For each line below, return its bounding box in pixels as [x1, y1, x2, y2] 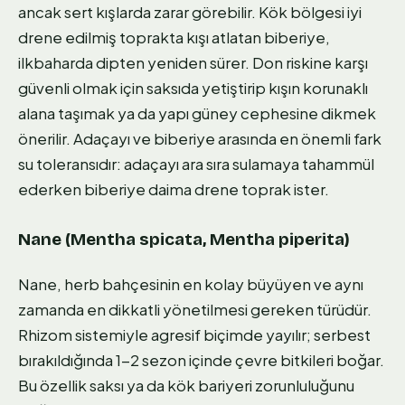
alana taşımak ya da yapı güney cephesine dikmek [18, 102, 376, 123]
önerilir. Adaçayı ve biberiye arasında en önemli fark [18, 127, 381, 148]
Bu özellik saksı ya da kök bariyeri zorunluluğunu [18, 375, 354, 396]
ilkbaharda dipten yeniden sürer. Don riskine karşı [18, 52, 368, 72]
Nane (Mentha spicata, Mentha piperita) [18, 229, 350, 250]
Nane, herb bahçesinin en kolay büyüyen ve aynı [18, 274, 363, 295]
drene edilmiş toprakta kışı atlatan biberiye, [18, 26, 330, 47]
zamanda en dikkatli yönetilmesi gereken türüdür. [18, 299, 372, 320]
